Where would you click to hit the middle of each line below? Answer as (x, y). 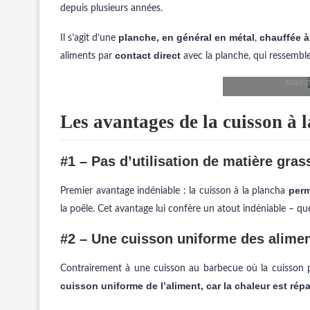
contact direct (148, 55)
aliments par (88, 56)
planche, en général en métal (186, 37)
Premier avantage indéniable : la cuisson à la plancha (174, 191)
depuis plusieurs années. (111, 8)
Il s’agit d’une (89, 38)
